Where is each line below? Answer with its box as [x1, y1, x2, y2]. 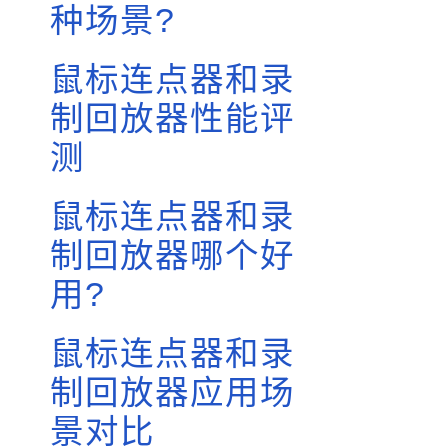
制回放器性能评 [50, 100, 295, 137]
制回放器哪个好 [50, 237, 295, 274]
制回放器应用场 [50, 374, 295, 411]
